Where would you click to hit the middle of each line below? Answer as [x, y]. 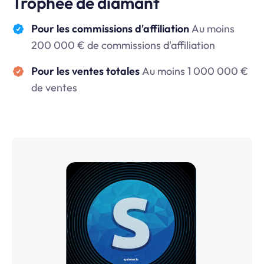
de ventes [54, 87]
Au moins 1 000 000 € [195, 71]
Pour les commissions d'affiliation [111, 28]
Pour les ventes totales [86, 71]
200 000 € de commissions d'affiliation [123, 45]
